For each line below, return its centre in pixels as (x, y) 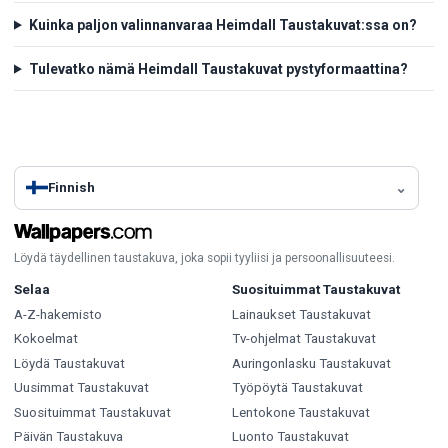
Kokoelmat (46, 339)
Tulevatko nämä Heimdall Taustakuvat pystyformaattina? (218, 68)
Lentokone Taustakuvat (300, 412)
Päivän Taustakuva (68, 437)
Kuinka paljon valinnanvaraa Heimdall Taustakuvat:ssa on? (222, 24)
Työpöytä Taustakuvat (297, 388)
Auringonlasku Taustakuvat (311, 363)
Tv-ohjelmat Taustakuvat (303, 339)
